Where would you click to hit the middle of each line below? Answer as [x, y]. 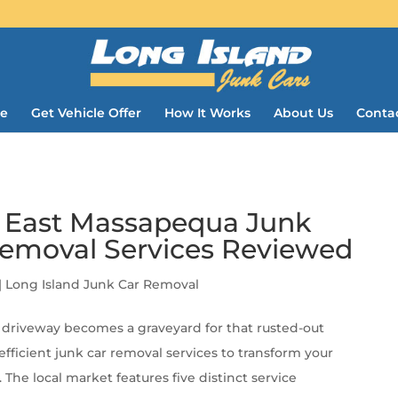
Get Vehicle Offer [86, 113]
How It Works [207, 113]
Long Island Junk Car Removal [103, 284]
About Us [303, 113]
